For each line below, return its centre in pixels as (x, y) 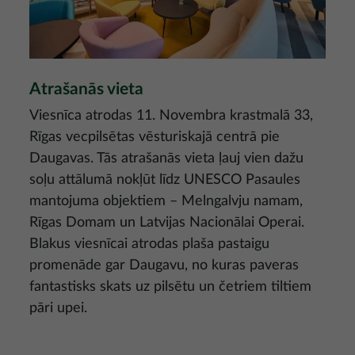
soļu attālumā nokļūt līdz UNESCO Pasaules (165, 179)
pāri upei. (58, 308)
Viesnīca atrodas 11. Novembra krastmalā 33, (171, 115)
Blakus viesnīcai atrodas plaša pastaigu (149, 244)
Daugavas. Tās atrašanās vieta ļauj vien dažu (166, 158)
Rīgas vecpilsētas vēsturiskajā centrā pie (155, 137)
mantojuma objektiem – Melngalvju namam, (166, 201)
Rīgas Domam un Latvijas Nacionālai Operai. (167, 222)
